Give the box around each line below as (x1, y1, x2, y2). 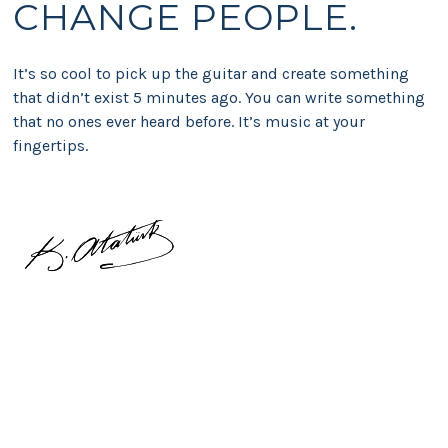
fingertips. (12, 135, 88, 155)
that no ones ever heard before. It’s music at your (12, 111, 365, 131)
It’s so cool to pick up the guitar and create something (12, 63, 409, 83)
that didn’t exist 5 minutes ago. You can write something (12, 87, 425, 107)
